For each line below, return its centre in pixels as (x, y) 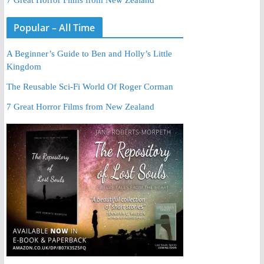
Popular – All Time (54, 27)
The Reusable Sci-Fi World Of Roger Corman (90, 86)
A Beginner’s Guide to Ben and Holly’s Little (89, 53)
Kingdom (24, 66)
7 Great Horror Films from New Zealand (80, 106)
